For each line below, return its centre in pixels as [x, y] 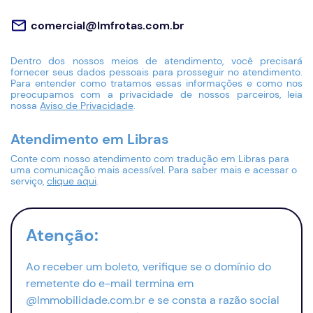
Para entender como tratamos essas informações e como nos [156, 83]
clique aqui [72, 181]
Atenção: [62, 235]
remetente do [62, 283]
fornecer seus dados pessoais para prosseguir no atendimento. [156, 72]
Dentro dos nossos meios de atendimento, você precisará [156, 61]
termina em [163, 283]
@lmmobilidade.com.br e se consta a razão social [153, 300]
